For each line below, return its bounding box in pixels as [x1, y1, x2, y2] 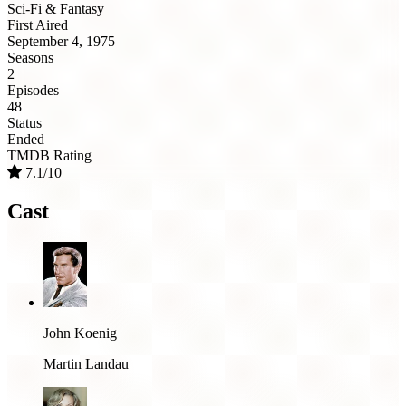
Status [7, 115, 42, 131]
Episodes [7, 82, 59, 99]
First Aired [7, 17, 68, 34]
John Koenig [43, 324, 117, 341]
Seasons [7, 50, 53, 66]
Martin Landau [43, 355, 129, 372]
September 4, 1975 [7, 34, 115, 50]
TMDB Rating [7, 148, 92, 164]
